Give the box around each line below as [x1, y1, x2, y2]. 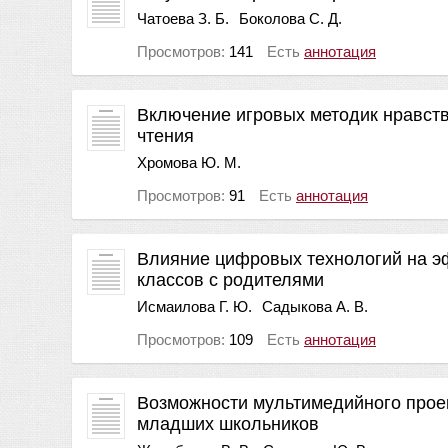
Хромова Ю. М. [137, 153, 241, 171]
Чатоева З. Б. [137, 9, 229, 27]
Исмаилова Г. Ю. [137, 297, 252, 315]
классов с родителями [137, 269, 324, 290]
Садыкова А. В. [262, 297, 368, 315]
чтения [137, 125, 194, 146]
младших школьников [137, 413, 319, 434]
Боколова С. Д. [239, 9, 342, 27]
